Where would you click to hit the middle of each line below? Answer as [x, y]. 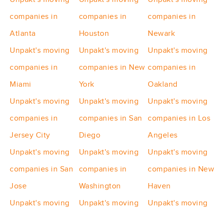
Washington [100, 186]
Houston [94, 34]
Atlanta [23, 34]
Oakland [163, 85]
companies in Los [179, 118]
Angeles [163, 135]
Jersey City [30, 135]
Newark [162, 34]
